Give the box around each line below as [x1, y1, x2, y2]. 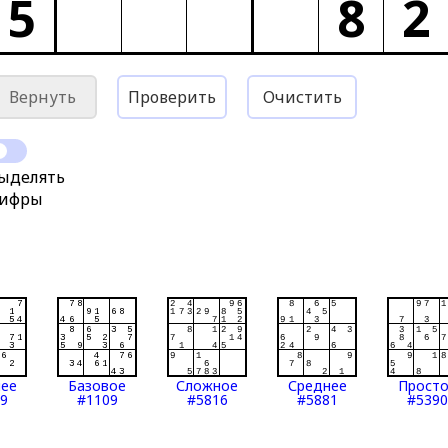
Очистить [262, 86, 342, 108]
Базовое [68, 376, 127, 395]
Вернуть [8, 86, 76, 108]
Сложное [176, 376, 239, 395]
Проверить [128, 86, 217, 108]
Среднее [287, 376, 347, 395]
